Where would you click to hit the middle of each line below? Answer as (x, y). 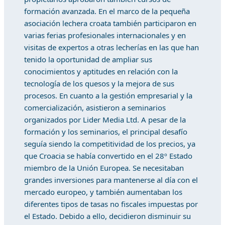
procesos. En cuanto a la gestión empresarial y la (108, 95)
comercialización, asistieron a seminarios (95, 107)
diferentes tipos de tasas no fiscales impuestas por (111, 204)
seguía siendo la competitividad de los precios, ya (110, 144)
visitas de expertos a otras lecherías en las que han (111, 47)
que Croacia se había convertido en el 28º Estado (108, 156)
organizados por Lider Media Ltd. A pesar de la (105, 120)
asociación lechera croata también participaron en (110, 23)
